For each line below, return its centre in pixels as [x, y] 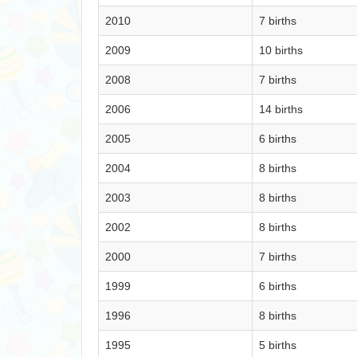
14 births [281, 109]
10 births [281, 50]
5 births [278, 345]
